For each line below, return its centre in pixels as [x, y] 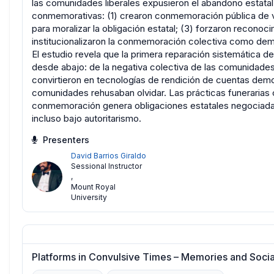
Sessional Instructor [106, 166]
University [89, 198]
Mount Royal [93, 187]
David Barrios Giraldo [109, 156]
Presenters [65, 140]
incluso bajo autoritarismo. [87, 119]
